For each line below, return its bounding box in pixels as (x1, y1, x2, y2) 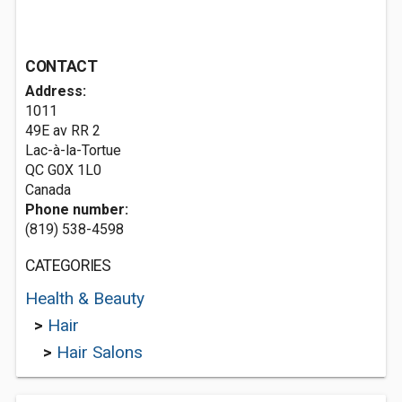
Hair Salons (57, 342, 143, 363)
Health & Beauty (25, 288, 144, 309)
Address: (25, 83, 86, 100)
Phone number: (25, 201, 128, 218)
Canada (25, 181, 71, 198)
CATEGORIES (25, 257, 111, 275)
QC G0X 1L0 (25, 162, 101, 179)
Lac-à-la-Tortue (25, 142, 121, 159)
